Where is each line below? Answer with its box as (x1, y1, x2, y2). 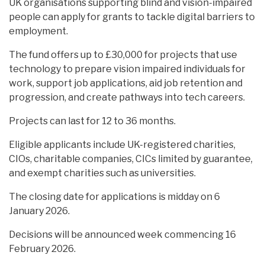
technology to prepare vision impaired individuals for (9, 63, 245, 75)
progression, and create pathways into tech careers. (9, 92, 245, 103)
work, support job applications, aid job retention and (9, 77, 243, 89)
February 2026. (9, 243, 76, 254)
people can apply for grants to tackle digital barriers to (9, 11, 255, 22)
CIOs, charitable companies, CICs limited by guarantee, (9, 153, 253, 164)
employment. (9, 25, 68, 37)
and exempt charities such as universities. (9, 167, 196, 179)
